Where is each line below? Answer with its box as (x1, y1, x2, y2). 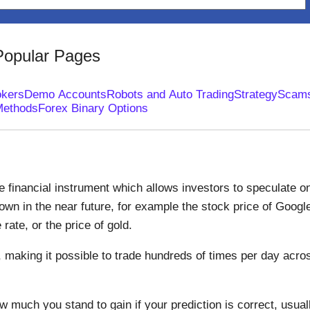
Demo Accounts (24, 87, 107, 101)
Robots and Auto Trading (106, 87, 234, 101)
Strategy (233, 87, 277, 101)
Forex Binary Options (38, 101, 148, 115)
